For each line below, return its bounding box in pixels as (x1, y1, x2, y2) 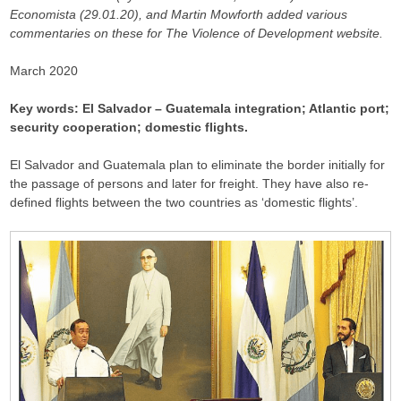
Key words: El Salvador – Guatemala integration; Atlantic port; (10, 101, 390, 115)
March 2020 (10, 64, 79, 78)
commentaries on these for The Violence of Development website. (10, 26, 384, 40)
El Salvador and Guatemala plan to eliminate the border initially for (10, 158, 386, 172)
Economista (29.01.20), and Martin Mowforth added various (10, 7, 348, 21)
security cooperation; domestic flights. (10, 120, 249, 134)
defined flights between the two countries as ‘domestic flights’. (10, 195, 359, 209)
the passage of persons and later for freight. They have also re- (10, 176, 370, 191)
